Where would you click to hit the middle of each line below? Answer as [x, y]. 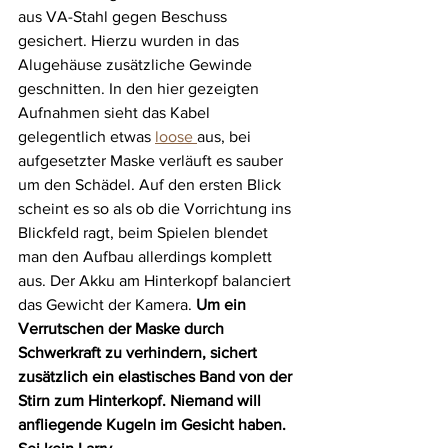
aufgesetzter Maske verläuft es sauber [152, 160]
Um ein [223, 304]
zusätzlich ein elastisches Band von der [157, 376]
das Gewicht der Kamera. [107, 304]
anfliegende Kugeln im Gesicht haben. [154, 424]
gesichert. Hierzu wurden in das [130, 40]
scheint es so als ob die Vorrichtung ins [156, 208]
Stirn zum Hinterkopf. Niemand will [141, 400]
